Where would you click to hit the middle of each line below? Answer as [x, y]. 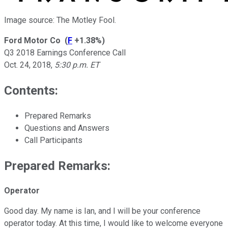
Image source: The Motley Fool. [60, 20]
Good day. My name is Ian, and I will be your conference [102, 211]
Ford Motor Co [32, 40]
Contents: [31, 90]
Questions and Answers [67, 128]
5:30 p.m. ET [77, 65]
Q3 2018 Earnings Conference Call [65, 52]
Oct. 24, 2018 [27, 65]
